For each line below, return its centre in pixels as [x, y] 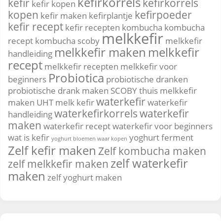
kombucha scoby [67, 41]
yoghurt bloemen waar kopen [89, 139]
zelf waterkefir [149, 163]
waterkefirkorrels [96, 114]
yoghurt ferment [161, 138]
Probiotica [76, 78]
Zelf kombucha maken [152, 151]
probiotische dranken [147, 79]
